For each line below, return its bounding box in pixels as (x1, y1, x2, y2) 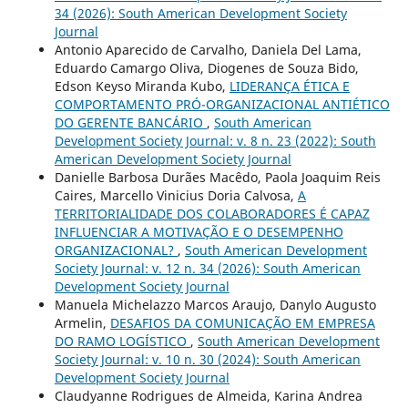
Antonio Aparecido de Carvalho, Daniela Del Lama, (54, 41, 362, 59)
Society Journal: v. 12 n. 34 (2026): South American (54, 260, 361, 278)
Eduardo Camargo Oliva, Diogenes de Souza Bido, (54, 59, 359, 77)
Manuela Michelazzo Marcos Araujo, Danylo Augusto (54, 296, 376, 314)
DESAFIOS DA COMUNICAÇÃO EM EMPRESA (109, 314, 375, 332)
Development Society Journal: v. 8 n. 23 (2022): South (54, 132, 376, 150)
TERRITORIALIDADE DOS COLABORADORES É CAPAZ (54, 205, 370, 223)
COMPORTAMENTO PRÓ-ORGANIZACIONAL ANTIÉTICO (54, 96, 390, 114)
